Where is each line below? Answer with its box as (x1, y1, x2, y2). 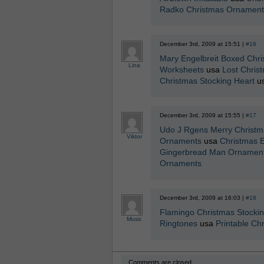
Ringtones (159, 219, 197, 228)
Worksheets (159, 65, 204, 74)
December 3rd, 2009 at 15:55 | (159, 112, 246, 118)
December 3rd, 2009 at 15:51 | (159, 41, 246, 47)
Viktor (126, 133, 142, 140)
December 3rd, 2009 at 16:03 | (159, 194, 246, 201)
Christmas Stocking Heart (159, 76, 255, 85)
